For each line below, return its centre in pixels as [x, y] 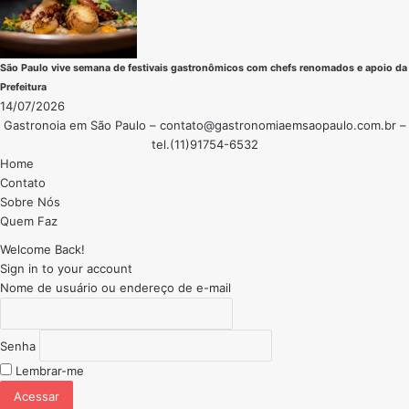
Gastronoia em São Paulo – [81, 126]
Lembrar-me [48, 371]
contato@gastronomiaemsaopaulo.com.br [278, 126]
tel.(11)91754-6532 [204, 145]
